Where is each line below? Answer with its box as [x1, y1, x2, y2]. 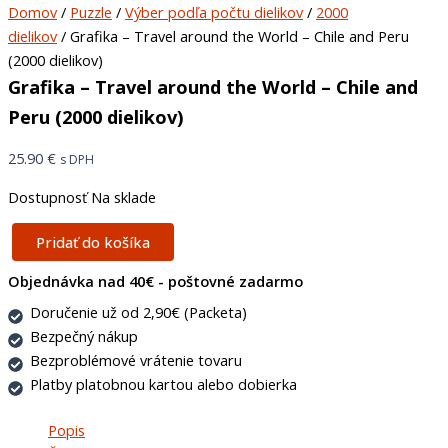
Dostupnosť [8, 186, 87, 207]
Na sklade [91, 186, 156, 207]
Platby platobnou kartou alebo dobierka [29, 373, 297, 394]
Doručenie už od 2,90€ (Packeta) [29, 301, 247, 322]
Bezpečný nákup [29, 325, 138, 346]
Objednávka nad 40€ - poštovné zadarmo [8, 270, 303, 291]
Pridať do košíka [36, 232, 150, 253]
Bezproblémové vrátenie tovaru [29, 349, 242, 370]
